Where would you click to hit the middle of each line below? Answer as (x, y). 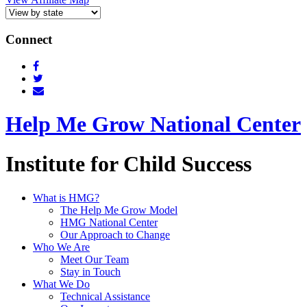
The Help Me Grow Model (119, 210)
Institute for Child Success (128, 164)
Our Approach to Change (115, 234)
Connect (29, 39)
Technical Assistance (105, 296)
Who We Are (61, 247)
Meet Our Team (95, 259)
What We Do (61, 284)
